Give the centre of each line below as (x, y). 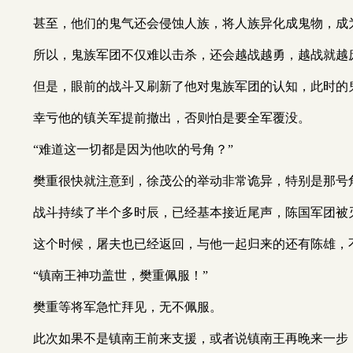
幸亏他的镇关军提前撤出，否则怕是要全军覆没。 (172, 118)
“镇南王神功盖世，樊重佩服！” (121, 275)
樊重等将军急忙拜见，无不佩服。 (128, 307)
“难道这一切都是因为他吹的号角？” (133, 149)
